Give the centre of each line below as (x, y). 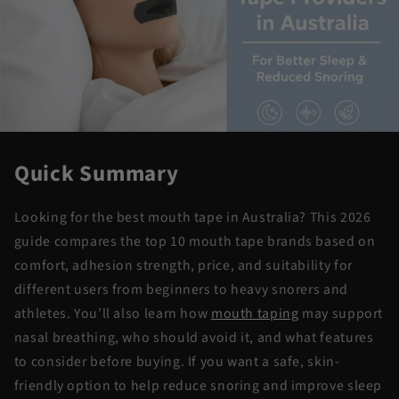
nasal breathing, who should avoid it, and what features (194, 338)
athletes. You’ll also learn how (112, 314)
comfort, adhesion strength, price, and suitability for (183, 266)
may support (341, 314)
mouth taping (255, 314)
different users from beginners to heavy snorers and (181, 290)
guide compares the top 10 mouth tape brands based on (195, 242)
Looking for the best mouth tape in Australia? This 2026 (192, 218)
